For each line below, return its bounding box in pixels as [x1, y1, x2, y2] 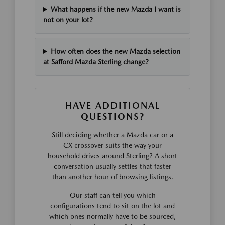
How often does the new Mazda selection [50, 47, 180, 55]
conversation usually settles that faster [54, 162, 171, 170]
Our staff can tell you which [69, 191, 156, 199]
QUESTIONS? [80, 111, 145, 122]
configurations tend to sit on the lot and [50, 202, 175, 210]
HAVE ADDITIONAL [65, 100, 160, 111]
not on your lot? [43, 16, 93, 24]
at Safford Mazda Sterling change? [43, 58, 149, 66]
